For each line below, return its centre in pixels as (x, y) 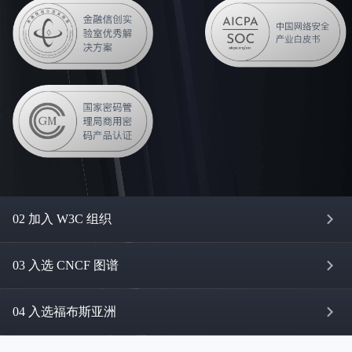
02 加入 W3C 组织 (62, 219)
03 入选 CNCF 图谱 (66, 266)
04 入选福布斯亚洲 (64, 312)
